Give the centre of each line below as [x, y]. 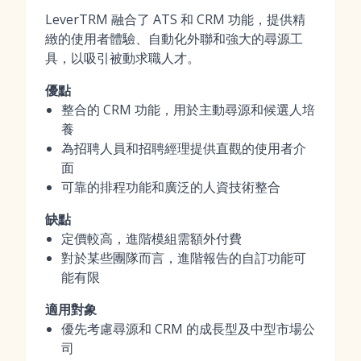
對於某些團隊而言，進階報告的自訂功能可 [184, 258]
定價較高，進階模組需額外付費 [151, 239]
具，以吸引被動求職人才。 [122, 58]
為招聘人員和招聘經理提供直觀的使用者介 [184, 148]
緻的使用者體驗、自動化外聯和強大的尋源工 [174, 39]
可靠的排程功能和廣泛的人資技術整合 [171, 187]
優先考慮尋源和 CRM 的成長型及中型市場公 [188, 329]
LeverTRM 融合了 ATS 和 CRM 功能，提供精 [175, 19]
